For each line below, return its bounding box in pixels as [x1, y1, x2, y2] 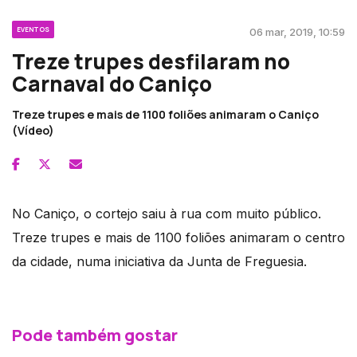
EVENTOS [17, 24, 49, 33]
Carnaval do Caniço [12, 69, 212, 98]
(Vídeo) [12, 122, 54, 138]
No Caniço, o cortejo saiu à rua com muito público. [12, 205, 321, 222]
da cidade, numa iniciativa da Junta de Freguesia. [12, 253, 307, 269]
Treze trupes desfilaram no [12, 46, 290, 76]
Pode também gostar [12, 324, 178, 346]
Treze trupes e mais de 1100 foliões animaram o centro [12, 229, 345, 245]
